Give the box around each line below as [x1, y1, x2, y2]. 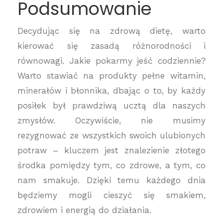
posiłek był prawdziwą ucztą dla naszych [17, 101, 206, 111]
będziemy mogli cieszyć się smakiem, [17, 190, 206, 200]
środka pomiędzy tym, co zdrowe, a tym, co [17, 160, 206, 170]
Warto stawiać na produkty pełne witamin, [17, 71, 206, 81]
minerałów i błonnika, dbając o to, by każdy [17, 86, 206, 96]
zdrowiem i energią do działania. [17, 205, 151, 215]
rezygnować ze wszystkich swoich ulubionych [17, 130, 206, 140]
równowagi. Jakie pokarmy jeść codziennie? [17, 56, 206, 66]
